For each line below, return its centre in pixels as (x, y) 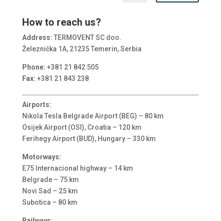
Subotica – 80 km (50, 202)
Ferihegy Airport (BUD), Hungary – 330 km (89, 138)
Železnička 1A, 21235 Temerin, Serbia (82, 49)
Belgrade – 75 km (50, 179)
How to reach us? (61, 22)
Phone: (34, 67)
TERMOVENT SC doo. (87, 37)
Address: (37, 37)
